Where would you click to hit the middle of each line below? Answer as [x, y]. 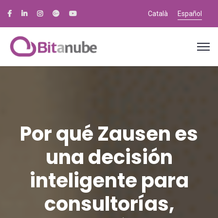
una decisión [109, 157]
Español [190, 14]
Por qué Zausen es [109, 134]
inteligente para [109, 181]
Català [158, 14]
